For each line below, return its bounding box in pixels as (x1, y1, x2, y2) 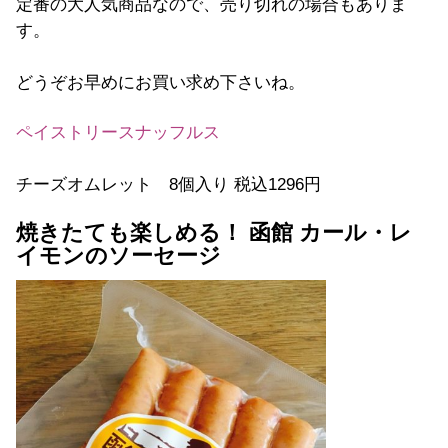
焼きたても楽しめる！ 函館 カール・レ (16, 221, 412, 246)
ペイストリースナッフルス (16, 123, 220, 143)
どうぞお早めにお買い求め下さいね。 (16, 73, 305, 93)
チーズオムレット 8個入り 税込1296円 (16, 175, 321, 195)
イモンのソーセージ (16, 244, 221, 269)
